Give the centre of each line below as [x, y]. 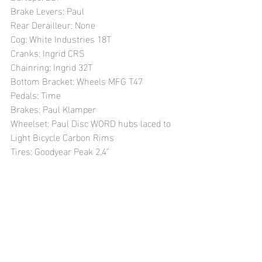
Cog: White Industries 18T [61, 39]
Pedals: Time [37, 95]
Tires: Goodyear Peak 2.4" [60, 151]
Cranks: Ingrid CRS [48, 53]
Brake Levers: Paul [47, 11]
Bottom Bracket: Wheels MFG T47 [77, 81]
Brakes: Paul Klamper [53, 109]
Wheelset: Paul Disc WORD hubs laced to [92, 123]
